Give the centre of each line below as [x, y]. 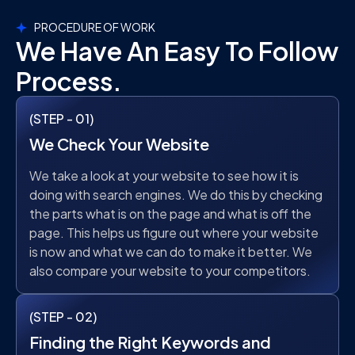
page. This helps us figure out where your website [174, 233]
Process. [69, 81]
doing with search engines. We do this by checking [176, 195]
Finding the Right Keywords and [150, 342]
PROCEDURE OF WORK [94, 27]
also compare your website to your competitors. [170, 271]
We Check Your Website [119, 144]
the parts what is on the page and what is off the [170, 214]
